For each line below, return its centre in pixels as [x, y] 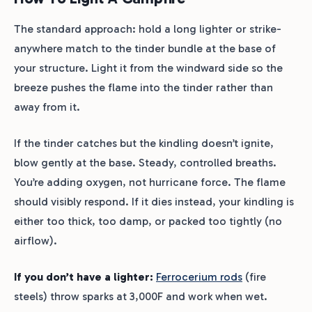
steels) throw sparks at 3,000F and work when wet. [141, 297]
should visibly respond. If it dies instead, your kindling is [154, 202]
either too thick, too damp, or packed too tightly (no [148, 221]
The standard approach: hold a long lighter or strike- [148, 29]
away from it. [47, 107]
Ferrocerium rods [199, 277]
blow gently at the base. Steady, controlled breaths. [145, 163]
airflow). [36, 241]
